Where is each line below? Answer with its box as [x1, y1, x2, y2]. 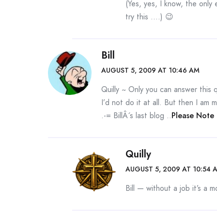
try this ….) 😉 [125, 11, 173, 22]
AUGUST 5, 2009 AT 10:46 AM [101, 65, 200, 75]
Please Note [171, 110, 214, 121]
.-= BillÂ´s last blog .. [101, 110, 171, 121]
